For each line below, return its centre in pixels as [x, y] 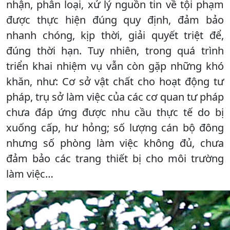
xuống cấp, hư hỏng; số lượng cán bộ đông [115, 127]
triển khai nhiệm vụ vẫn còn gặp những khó [115, 66]
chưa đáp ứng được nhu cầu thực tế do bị [115, 112]
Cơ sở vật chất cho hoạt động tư [143, 81]
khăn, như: [32, 81]
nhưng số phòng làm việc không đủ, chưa [115, 143]
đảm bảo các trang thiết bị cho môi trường [115, 158]
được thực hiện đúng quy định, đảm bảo [115, 20]
